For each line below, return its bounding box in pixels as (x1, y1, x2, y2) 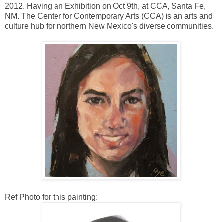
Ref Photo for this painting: (5, 192, 98, 201)
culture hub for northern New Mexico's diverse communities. (5, 21, 214, 30)
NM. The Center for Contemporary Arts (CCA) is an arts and (5, 11, 213, 20)
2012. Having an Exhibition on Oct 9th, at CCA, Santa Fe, (5, 1, 206, 10)
